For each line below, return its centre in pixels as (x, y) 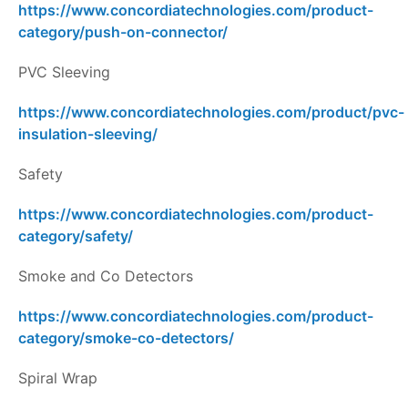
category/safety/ (76, 236)
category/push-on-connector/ (123, 32)
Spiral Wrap (58, 378)
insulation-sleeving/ (88, 134)
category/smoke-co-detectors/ (126, 338)
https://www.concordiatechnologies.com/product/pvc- (211, 112)
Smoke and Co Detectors (106, 276)
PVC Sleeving (64, 72)
